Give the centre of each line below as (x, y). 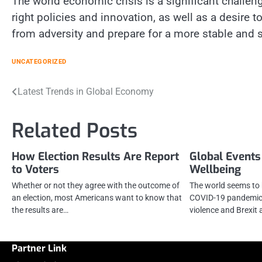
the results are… (40, 210)
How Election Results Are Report (95, 157)
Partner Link (39, 249)
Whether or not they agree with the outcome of (96, 186)
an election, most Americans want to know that (97, 198)
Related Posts (75, 131)
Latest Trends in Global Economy (86, 92)
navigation (45, 116)
